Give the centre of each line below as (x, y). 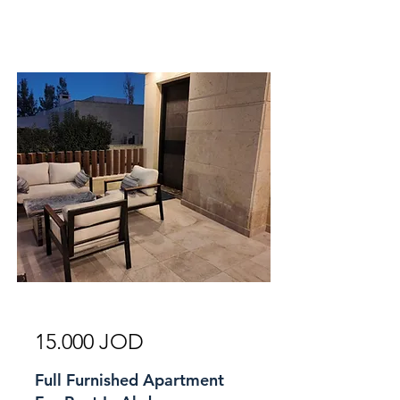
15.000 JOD (89, 342)
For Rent (221, 296)
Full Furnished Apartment (129, 380)
